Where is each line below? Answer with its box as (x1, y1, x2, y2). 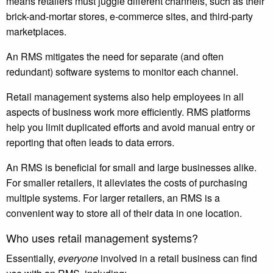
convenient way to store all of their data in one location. (6, 206, 244, 221)
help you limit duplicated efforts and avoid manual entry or (6, 120, 255, 135)
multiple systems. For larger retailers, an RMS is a (6, 191, 220, 205)
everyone (58, 251, 98, 266)
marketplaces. (6, 24, 71, 39)
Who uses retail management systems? (6, 230, 198, 246)
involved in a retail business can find (98, 251, 257, 266)
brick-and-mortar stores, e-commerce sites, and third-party (6, 9, 253, 24)
